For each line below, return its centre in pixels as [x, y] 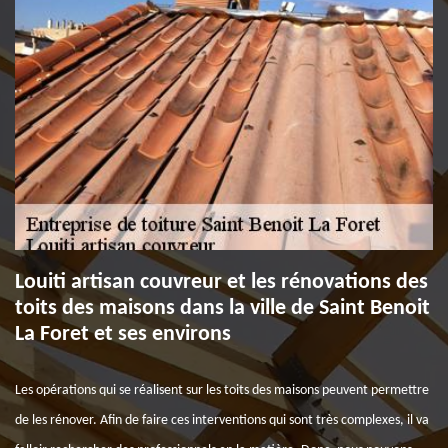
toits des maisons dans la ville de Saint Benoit [222, 308]
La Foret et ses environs [123, 334]
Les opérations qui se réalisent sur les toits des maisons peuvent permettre [222, 390]
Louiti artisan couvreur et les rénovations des [221, 282]
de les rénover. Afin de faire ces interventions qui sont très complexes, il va [222, 420]
